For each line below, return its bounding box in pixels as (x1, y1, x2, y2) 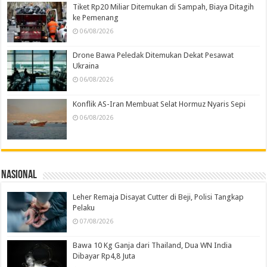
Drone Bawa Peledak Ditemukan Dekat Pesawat (73, 51, 234, 60)
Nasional (1, 169, 38, 181)
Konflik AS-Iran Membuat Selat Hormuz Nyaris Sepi (73, 99, 246, 108)
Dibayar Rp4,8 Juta (73, 251, 136, 260)
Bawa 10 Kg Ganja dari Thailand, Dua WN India (73, 240, 232, 250)
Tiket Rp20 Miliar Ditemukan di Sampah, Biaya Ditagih (73, 2, 254, 12)
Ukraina (73, 61, 100, 71)
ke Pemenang (73, 13, 119, 23)
